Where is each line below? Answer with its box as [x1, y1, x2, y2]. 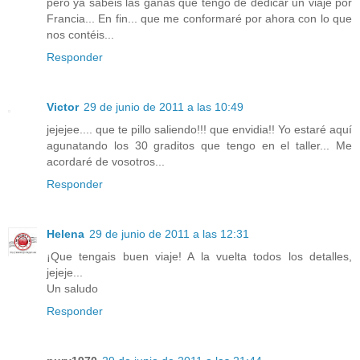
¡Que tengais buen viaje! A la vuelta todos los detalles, [47, 249, 352, 263]
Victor [47, 100, 79, 113]
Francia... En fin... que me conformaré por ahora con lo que [47, 11, 352, 25]
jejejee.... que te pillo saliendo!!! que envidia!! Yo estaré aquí [47, 122, 352, 136]
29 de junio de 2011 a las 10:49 [84, 100, 243, 113]
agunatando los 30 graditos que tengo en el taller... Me [47, 138, 352, 152]
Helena [47, 227, 84, 240]
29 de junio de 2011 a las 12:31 [89, 227, 249, 240]
